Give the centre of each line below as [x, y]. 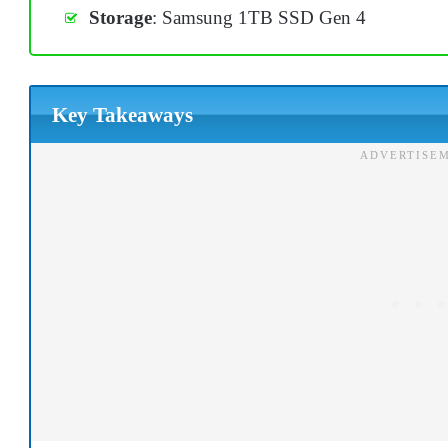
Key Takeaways [122, 114]
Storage [120, 17]
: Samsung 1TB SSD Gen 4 [259, 17]
